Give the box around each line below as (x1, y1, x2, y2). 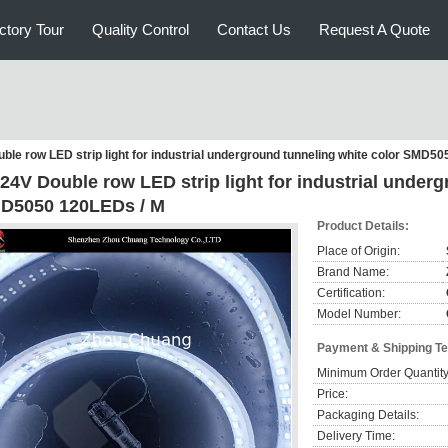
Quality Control (92, 21, 189, 38)
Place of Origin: (317, 244, 400, 258)
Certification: (317, 286, 385, 300)
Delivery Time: (317, 429, 395, 443)
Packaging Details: (317, 408, 419, 422)
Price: (317, 387, 348, 401)
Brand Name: (317, 265, 389, 279)
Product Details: (317, 219, 409, 233)
